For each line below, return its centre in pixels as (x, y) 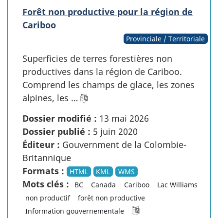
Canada (104, 184)
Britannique (47, 157)
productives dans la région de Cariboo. (102, 71)
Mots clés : (46, 184)
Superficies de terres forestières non (97, 58)
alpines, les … (50, 98)
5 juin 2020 (114, 131)
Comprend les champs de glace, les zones (109, 84)
